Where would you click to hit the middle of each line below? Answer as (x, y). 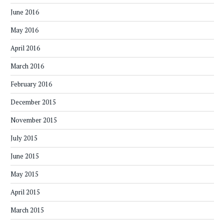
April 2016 (25, 48)
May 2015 (24, 174)
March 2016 (27, 66)
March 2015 (27, 210)
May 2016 (24, 30)
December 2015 (33, 102)
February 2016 (31, 84)
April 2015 (25, 192)
